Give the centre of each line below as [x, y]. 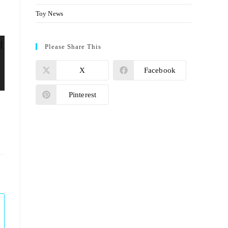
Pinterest [82, 94]
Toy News [49, 13]
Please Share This [73, 47]
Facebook [160, 70]
